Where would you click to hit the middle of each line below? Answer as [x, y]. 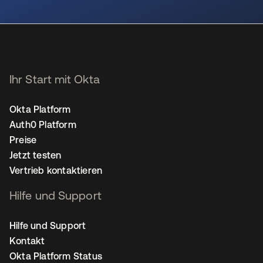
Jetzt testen [36, 155]
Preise [23, 140]
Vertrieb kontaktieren [56, 170]
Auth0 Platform [43, 124]
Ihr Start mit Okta [55, 79]
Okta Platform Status [56, 256]
